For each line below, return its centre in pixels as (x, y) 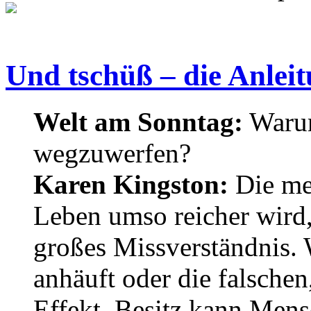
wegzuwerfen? (112, 153)
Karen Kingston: (131, 184)
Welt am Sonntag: (138, 122)
